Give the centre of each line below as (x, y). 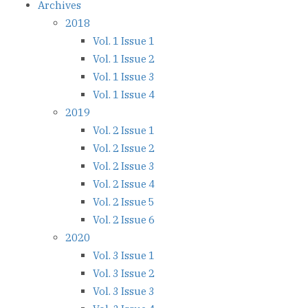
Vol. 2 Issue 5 (124, 202)
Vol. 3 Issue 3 (124, 291)
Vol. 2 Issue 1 (124, 131)
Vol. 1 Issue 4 (124, 95)
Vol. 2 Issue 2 (124, 148)
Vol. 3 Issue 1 (124, 256)
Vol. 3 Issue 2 (124, 274)
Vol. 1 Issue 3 (124, 77)
